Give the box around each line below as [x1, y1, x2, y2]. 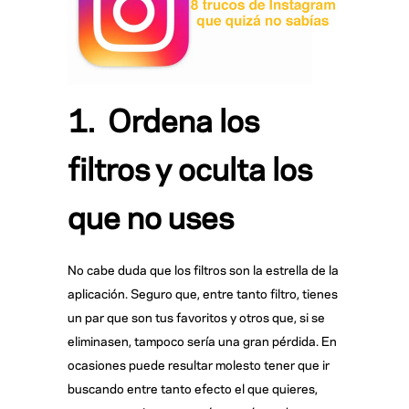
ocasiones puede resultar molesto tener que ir [68, 355, 330, 373]
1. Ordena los [68, 96, 259, 141]
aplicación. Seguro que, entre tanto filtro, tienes [68, 284, 338, 302]
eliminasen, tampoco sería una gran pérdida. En [68, 331, 337, 350]
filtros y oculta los [68, 144, 312, 189]
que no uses [68, 193, 234, 237]
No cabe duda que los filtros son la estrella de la [68, 260, 339, 278]
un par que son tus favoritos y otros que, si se [68, 308, 325, 326]
